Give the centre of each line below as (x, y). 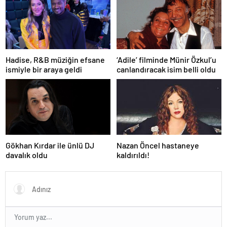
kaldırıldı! (133, 155)
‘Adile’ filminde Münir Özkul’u (166, 60)
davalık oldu (27, 155)
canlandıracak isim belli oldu (166, 69)
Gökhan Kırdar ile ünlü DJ (50, 145)
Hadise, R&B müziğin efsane (55, 60)
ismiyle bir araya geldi (44, 69)
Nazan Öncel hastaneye (158, 145)
